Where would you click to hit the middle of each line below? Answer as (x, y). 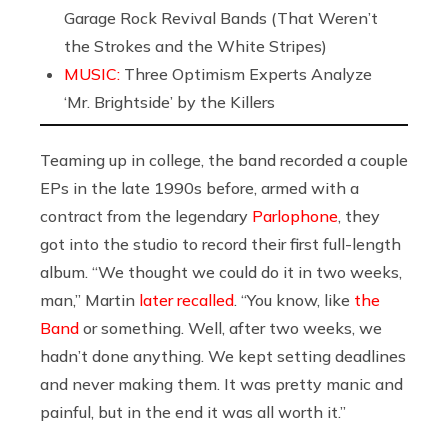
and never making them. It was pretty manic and (221, 383)
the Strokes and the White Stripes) (195, 45)
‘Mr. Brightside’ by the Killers (169, 101)
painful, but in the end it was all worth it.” (193, 411)
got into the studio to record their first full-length (220, 243)
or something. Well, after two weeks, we (230, 327)
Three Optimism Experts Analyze (248, 73)
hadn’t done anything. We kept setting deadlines (223, 355)
